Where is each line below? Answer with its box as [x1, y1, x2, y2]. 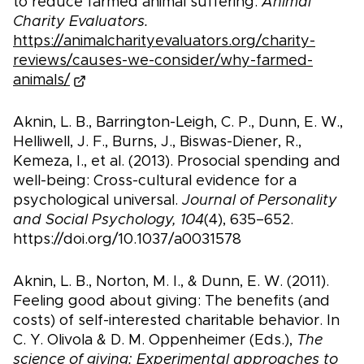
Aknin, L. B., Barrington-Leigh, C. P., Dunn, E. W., [13, 115, 343, 131]
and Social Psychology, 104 [13, 213, 204, 228]
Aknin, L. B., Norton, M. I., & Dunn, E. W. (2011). [13, 275, 329, 290]
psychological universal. [13, 193, 182, 209]
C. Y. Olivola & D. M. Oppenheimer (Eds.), [13, 333, 297, 349]
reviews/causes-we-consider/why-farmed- [13, 54, 313, 69]
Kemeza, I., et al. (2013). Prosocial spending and [13, 154, 340, 170]
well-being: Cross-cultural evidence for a [13, 174, 297, 189]
